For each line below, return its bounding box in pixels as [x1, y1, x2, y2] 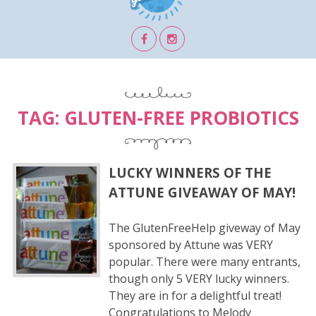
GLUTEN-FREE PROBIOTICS [63, 104, 299, 130]
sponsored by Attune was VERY [108, 237, 273, 253]
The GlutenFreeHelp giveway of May [108, 220, 300, 236]
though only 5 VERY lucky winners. [108, 271, 289, 287]
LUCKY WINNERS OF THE [108, 164, 272, 182]
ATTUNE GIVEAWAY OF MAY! [108, 183, 296, 202]
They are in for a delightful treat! [108, 288, 281, 304]
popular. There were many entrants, [108, 254, 300, 270]
